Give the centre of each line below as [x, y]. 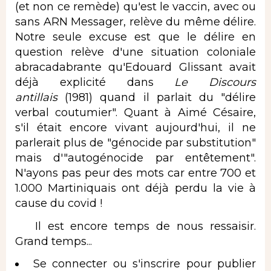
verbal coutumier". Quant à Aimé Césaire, [135, 113]
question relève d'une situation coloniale [135, 52]
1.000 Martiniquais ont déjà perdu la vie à [135, 188]
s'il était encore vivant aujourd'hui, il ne [135, 128]
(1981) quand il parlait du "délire [161, 98]
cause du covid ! [59, 204]
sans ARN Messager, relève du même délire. [135, 22]
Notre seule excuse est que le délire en [135, 37]
